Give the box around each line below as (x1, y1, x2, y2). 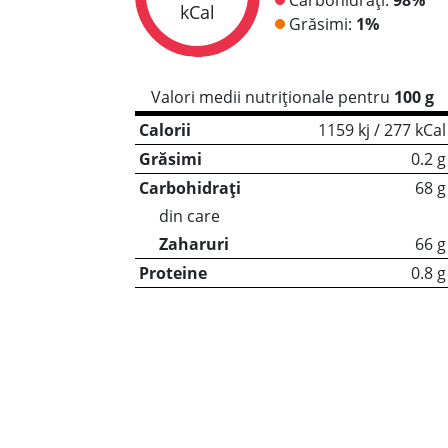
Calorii (138, 119, 191, 141)
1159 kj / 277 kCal (317, 119, 446, 141)
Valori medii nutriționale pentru (150, 86, 394, 108)
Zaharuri (158, 233, 229, 255)
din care (158, 205, 220, 227)
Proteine (138, 262, 207, 284)
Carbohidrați (138, 177, 241, 199)
